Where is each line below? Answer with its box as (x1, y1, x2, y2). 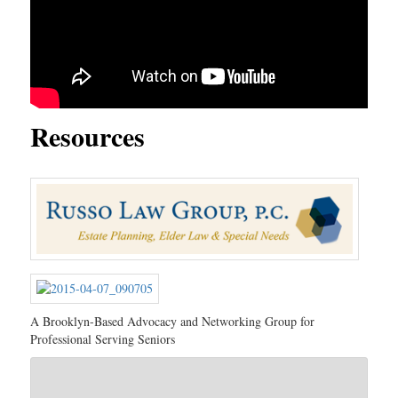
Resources (30, 116, 146, 156)
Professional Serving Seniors (30, 330, 176, 348)
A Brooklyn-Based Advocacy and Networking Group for (30, 313, 315, 330)
